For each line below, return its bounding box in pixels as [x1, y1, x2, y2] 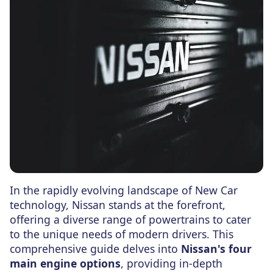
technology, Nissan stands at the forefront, [10, 197, 225, 213]
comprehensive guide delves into [10, 241, 181, 257]
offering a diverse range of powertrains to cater [10, 212, 251, 227]
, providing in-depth [121, 256, 222, 271]
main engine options [10, 256, 121, 271]
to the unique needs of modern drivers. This [10, 227, 233, 242]
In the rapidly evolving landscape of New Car [10, 183, 238, 198]
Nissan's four [181, 241, 252, 257]
